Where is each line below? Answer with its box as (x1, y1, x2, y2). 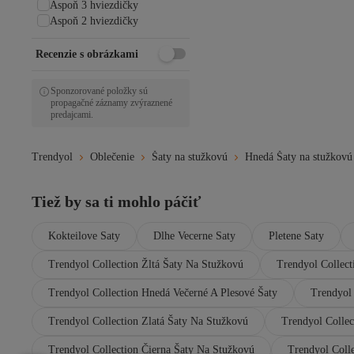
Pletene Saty (269, 230, 324, 242)
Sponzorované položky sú (51, 85, 148, 96)
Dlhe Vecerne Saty (153, 230, 235, 242)
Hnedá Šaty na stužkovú (245, 151, 352, 163)
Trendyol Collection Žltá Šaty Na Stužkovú (48, 258, 243, 270)
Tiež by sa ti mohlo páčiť (32, 193, 201, 210)
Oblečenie (90, 151, 134, 163)
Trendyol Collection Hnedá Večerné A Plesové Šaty (48, 287, 277, 299)
